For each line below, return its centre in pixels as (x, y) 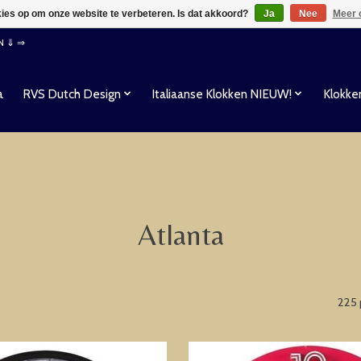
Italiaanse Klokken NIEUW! (222, 93)
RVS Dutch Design (71, 93)
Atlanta (180, 234)
